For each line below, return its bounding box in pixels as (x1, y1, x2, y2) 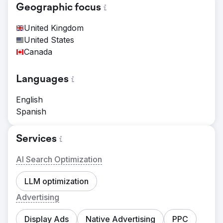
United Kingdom (24, 23, 84, 33)
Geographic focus (16, 2, 101, 13)
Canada (24, 47, 52, 57)
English (16, 95, 43, 105)
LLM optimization (24, 176, 89, 186)
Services (16, 134, 57, 145)
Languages (16, 74, 69, 85)
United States (24, 35, 74, 45)
